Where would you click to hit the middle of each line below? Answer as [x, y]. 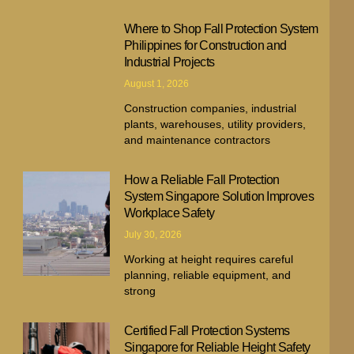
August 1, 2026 [157, 83]
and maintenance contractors [198, 139]
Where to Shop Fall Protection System [221, 28]
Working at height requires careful [209, 259]
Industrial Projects [169, 62]
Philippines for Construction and [205, 45]
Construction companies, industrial [211, 108]
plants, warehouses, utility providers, [215, 124]
